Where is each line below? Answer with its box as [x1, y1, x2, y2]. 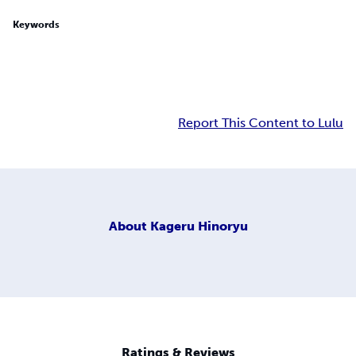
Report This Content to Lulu [178, 114, 343, 130]
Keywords [13, 18, 60, 30]
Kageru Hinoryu [149, 218, 248, 234]
